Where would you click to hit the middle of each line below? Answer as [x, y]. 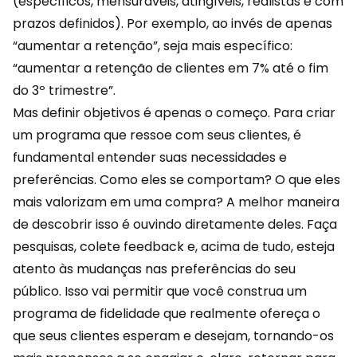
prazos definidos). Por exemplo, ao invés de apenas [173, 23]
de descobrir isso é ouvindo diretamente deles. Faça [175, 224]
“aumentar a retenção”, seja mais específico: [153, 45]
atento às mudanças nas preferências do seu [154, 269]
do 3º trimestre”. [64, 90]
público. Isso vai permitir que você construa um [160, 291]
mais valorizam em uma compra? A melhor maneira [176, 202]
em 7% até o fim [277, 68]
